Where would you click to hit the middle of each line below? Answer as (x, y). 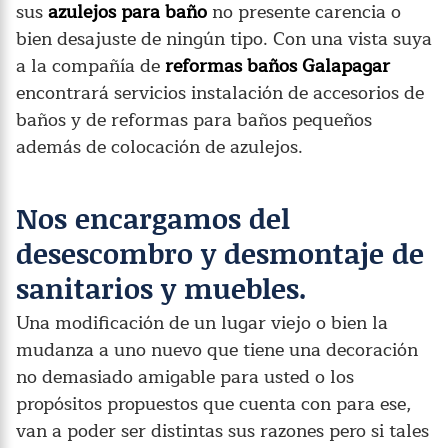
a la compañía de (90, 65)
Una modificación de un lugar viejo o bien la (202, 322)
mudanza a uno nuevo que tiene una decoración (217, 349)
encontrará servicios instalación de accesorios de (220, 92)
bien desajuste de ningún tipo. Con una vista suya (224, 38)
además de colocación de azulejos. (159, 146)
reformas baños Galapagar (277, 65)
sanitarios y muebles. (161, 287)
